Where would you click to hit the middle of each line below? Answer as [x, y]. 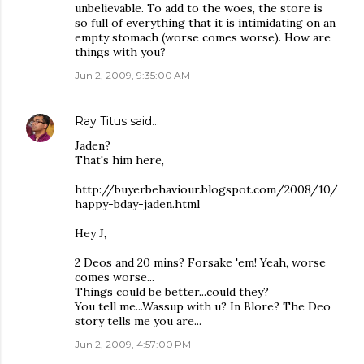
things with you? [120, 52]
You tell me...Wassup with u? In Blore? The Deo [203, 306]
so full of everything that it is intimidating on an [205, 23]
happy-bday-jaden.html [137, 204]
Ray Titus [101, 121]
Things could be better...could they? [172, 292]
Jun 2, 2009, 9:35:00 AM [132, 75]
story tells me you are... [138, 321]
